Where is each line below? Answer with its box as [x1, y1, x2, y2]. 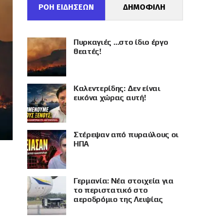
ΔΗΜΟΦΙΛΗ [123, 2, 165, 12]
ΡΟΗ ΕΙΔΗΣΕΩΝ [38, 2, 94, 12]
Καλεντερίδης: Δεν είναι [73, 84, 161, 93]
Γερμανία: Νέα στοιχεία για [73, 176, 174, 185]
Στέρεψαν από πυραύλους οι [73, 130, 179, 139]
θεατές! [73, 47, 101, 56]
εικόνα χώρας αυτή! [73, 93, 146, 102]
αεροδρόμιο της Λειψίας [73, 195, 163, 204]
